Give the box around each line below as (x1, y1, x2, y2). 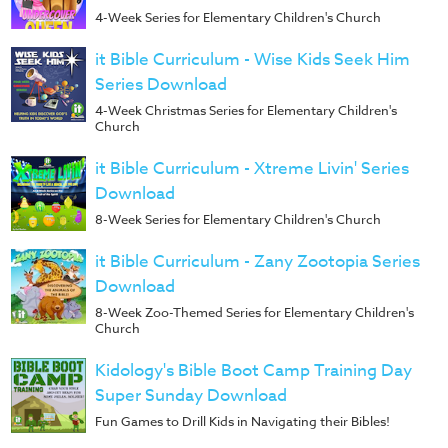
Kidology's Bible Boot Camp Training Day (95, 357, 412, 383)
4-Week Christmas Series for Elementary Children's (95, 100, 397, 119)
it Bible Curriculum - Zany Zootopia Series (95, 248, 420, 274)
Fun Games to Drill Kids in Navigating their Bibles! (95, 411, 390, 430)
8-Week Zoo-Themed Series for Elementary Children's (95, 302, 414, 321)
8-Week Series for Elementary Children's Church (95, 209, 381, 228)
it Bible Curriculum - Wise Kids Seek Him (95, 46, 410, 72)
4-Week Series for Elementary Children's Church (95, 7, 381, 26)
